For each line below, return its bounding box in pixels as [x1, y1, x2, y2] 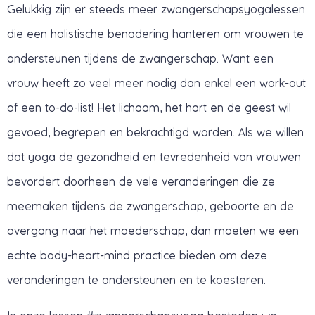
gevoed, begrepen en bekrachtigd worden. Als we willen [7, 125, 304, 139]
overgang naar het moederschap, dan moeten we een [7, 224, 299, 237]
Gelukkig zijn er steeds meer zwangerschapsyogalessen [7, 2, 305, 15]
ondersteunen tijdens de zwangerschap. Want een [7, 51, 274, 65]
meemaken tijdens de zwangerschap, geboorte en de [7, 199, 294, 212]
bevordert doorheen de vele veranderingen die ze [7, 174, 275, 188]
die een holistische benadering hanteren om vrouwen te [7, 27, 304, 40]
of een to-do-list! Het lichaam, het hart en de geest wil [7, 101, 291, 114]
